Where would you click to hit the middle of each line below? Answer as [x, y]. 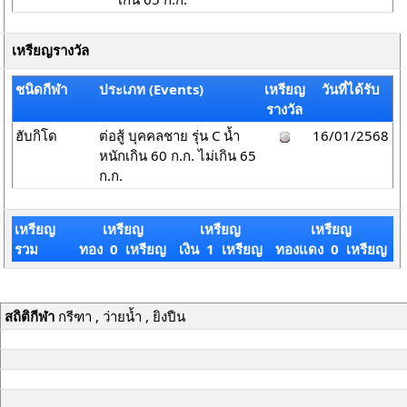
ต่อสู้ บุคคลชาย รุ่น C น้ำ [170, 135]
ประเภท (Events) [152, 89]
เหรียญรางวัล [50, 51]
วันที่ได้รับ [350, 89]
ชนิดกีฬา [42, 89]
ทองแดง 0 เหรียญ [331, 249]
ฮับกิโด [37, 135]
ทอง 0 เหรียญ [123, 249]
